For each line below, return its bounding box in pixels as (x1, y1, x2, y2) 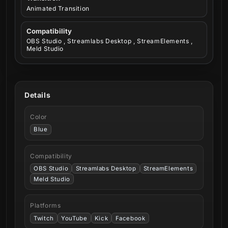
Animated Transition (26, 4, 90, 12)
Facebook (115, 214, 146, 222)
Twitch (34, 214, 54, 222)
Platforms (30, 202, 61, 210)
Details (24, 90, 51, 99)
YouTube (61, 214, 88, 222)
